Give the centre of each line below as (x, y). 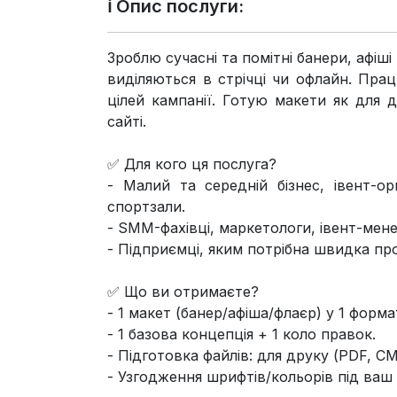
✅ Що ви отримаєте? (183, 291)
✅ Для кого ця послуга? (192, 163)
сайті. (127, 121)
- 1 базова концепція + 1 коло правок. (242, 334)
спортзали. (147, 206)
